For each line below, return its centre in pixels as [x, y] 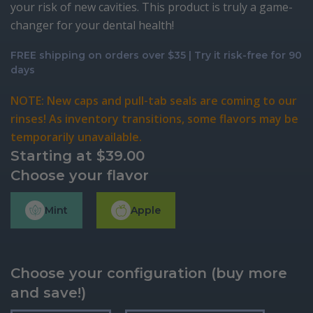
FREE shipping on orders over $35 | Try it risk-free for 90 [156, 55]
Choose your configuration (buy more [149, 273]
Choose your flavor [80, 175]
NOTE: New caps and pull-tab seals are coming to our [154, 101]
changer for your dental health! [92, 25]
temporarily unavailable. [76, 137]
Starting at [53, 156]
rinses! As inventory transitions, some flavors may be [154, 119]
